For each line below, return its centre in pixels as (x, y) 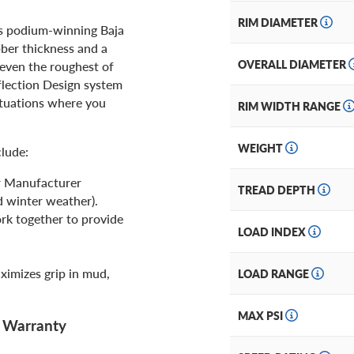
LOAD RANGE (275, 274)
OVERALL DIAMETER (293, 64)
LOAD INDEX (273, 232)
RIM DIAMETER (279, 23)
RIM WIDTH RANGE (290, 106)
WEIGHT (262, 148)
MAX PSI (262, 316)
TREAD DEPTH (278, 190)
